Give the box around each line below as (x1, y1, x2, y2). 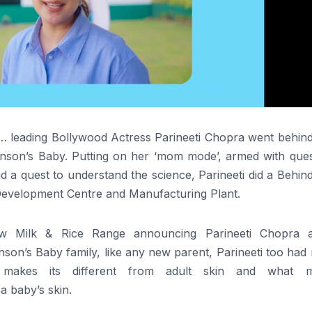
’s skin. (37, 283, 72, 297)
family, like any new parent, (63, 245, 217, 260)
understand (67, 168, 127, 182)
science (151, 168, 192, 182)
